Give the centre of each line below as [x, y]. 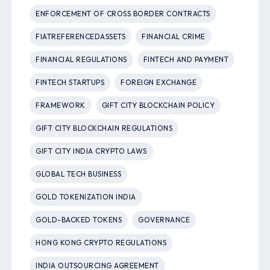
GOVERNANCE [164, 220]
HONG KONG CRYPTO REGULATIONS [101, 243]
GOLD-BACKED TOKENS [79, 220]
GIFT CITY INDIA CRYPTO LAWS [91, 151]
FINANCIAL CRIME [174, 37]
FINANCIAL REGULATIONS [81, 60]
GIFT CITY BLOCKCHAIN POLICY [158, 105]
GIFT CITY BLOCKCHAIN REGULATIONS [104, 128]
